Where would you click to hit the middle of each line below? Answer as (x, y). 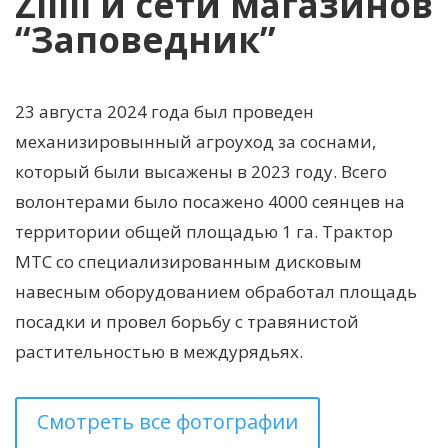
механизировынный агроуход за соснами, (195, 141)
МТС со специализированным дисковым (188, 261)
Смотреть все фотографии (167, 421)
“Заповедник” (145, 39)
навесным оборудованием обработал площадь (216, 291)
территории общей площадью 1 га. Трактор (204, 231)
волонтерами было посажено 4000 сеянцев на (210, 201)
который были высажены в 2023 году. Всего (201, 171)
